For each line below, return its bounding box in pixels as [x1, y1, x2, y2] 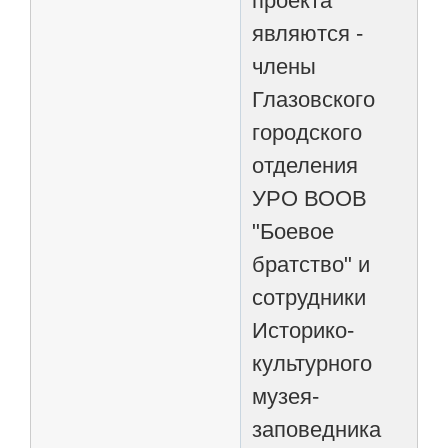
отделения [252, 152, 359, 178]
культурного [252, 350, 373, 376]
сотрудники [252, 284, 367, 310]
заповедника [252, 416, 382, 442]
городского [252, 119, 363, 145]
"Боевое [252, 218, 335, 244]
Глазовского [252, 86, 376, 112]
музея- [252, 383, 320, 409]
